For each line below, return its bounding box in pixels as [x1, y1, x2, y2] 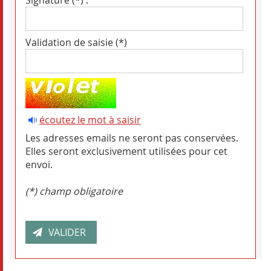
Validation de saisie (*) [25, 36, 127, 50]
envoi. [25, 158, 53, 172]
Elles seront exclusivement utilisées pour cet [25, 145, 227, 158]
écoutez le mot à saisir [39, 113, 141, 127]
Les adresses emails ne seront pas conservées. [25, 131, 238, 145]
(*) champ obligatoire [25, 184, 123, 198]
